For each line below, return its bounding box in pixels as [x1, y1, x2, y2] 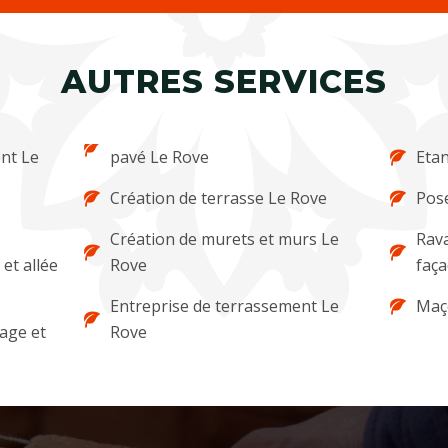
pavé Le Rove [110, 146, 210, 168]
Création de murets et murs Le [110, 228, 340, 250]
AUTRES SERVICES [61, 62, 387, 101]
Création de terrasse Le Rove [110, 187, 328, 209]
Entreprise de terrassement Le [110, 295, 340, 317]
